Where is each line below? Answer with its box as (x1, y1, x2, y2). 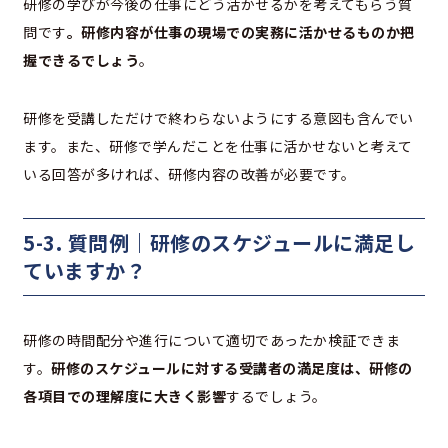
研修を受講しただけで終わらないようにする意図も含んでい (23, 107, 414, 128)
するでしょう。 (226, 385, 327, 406)
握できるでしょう (23, 49, 139, 70)
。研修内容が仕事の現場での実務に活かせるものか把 (66, 21, 415, 42)
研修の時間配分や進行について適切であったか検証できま (23, 329, 400, 350)
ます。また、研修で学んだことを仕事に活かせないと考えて (23, 135, 413, 156)
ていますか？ (23, 255, 146, 285)
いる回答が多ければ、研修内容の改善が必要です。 (23, 163, 356, 184)
